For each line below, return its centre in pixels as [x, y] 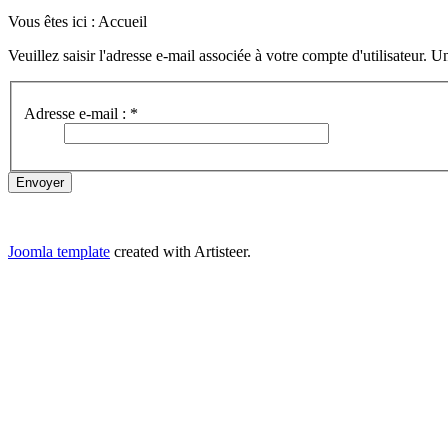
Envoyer [40, 183]
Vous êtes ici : [53, 22]
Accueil [122, 22]
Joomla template [59, 252]
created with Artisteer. [180, 252]
